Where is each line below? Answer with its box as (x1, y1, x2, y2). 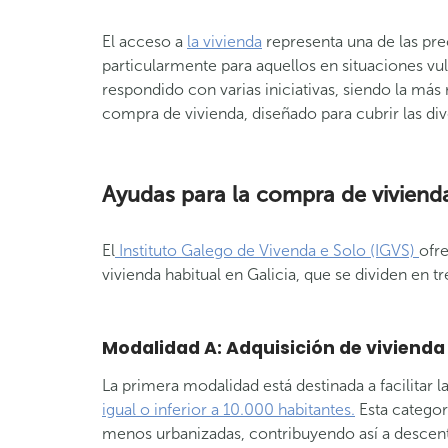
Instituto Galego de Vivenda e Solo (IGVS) (115, 241, 419, 260)
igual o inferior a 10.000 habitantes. (102, 400, 355, 419)
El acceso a (102, 32, 187, 51)
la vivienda (187, 32, 262, 51)
